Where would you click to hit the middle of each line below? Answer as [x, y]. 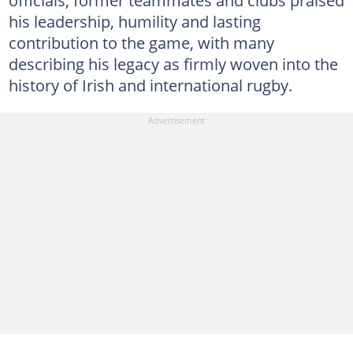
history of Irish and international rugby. [150, 85]
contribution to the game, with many [141, 42]
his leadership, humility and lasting [134, 21]
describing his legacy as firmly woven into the [173, 63]
